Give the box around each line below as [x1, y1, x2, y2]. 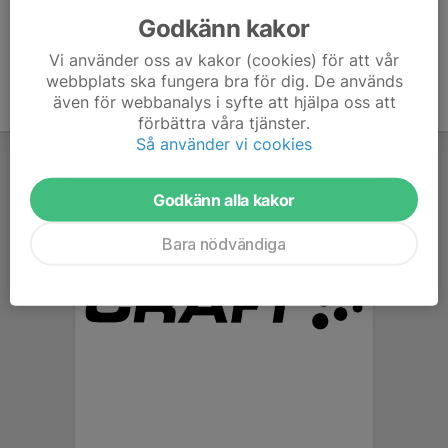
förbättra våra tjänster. [138, 112, 310, 133]
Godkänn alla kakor [152, 189, 296, 210]
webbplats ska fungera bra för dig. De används [45, 70, 403, 91]
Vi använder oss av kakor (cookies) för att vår [49, 49, 399, 70]
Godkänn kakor [138, 13, 310, 43]
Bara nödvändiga [162, 233, 286, 254]
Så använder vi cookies [136, 133, 312, 154]
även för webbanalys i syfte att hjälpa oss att [52, 91, 396, 112]
